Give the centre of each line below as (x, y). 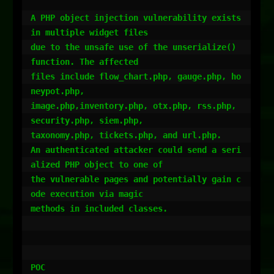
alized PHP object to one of (97, 165)
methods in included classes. (99, 209)
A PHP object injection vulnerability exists (136, 18)
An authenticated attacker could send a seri (136, 150)
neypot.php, (57, 91)
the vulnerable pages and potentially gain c (136, 179)
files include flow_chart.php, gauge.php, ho (136, 76)
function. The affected (84, 62)
